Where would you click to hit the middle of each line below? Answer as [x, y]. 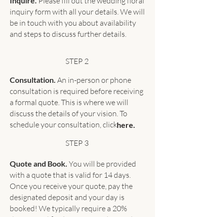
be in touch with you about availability [73, 23]
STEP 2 [77, 61]
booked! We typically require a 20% [68, 208]
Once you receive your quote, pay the [71, 186]
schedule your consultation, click [63, 124]
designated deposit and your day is [67, 197]
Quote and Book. [39, 163]
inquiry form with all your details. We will [77, 12]
